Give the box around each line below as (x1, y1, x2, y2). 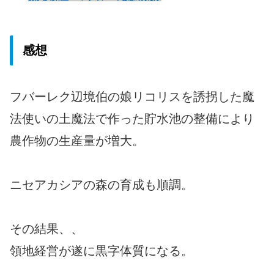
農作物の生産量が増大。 (10, 133, 144, 147)
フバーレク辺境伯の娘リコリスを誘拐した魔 (10, 89, 254, 103)
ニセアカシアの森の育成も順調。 (10, 177, 193, 191)
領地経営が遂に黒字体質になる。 (10, 243, 193, 257)
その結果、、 (10, 221, 83, 235)
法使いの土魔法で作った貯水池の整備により (10, 111, 254, 125)
